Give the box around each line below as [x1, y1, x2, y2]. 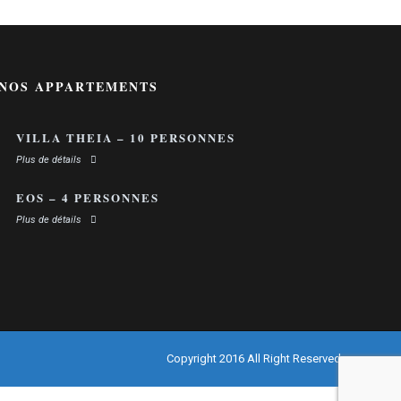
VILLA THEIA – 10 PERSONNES [15, 129, 235, 147]
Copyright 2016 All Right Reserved [166, 352, 341, 366]
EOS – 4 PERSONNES [15, 189, 159, 207]
